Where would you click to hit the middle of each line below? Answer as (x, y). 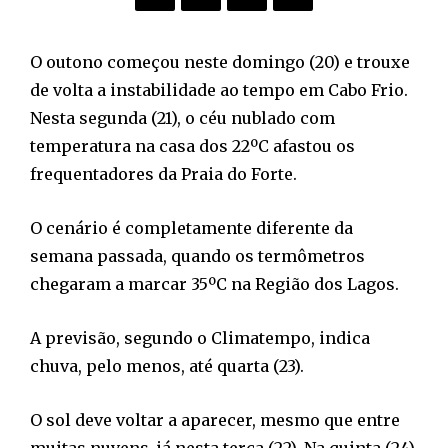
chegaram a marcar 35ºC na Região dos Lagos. (214, 283)
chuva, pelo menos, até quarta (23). (167, 365)
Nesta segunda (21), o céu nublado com (182, 117)
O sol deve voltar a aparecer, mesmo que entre (215, 419)
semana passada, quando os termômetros (197, 255)
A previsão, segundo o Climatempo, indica (200, 337)
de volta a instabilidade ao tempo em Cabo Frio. (219, 89)
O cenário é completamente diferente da (191, 227)
